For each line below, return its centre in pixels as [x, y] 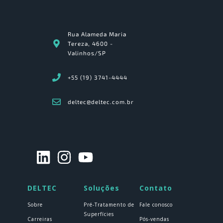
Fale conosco [156, 205]
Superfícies [99, 214]
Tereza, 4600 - [91, 43]
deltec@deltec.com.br [101, 102]
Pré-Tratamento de [109, 205]
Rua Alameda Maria [97, 34]
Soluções [101, 188]
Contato [156, 188]
